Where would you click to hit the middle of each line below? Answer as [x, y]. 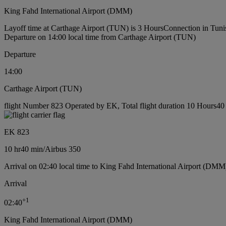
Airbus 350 [63, 149]
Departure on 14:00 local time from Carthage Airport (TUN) [100, 37]
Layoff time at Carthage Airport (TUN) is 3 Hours [84, 28]
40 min [32, 149]
